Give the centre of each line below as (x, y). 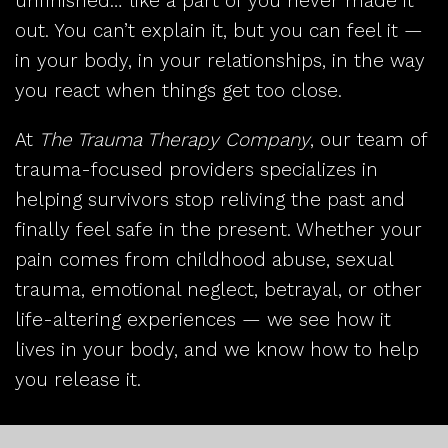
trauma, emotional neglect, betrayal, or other (218, 289)
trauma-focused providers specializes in (196, 169)
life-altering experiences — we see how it (203, 319)
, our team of (368, 139)
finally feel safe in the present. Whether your (218, 229)
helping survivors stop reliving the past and (210, 199)
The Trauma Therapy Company (174, 139)
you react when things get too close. (178, 90)
